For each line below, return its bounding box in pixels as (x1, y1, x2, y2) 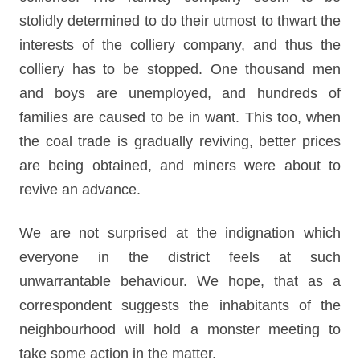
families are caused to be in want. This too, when (19, 109, 341, 125)
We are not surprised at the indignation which (19, 225, 341, 241)
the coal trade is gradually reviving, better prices (19, 133, 341, 149)
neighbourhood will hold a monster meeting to (19, 321, 341, 337)
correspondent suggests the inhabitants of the (19, 297, 341, 313)
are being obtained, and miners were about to (19, 157, 341, 174)
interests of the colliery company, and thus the (19, 37, 341, 53)
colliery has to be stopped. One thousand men (19, 61, 341, 77)
